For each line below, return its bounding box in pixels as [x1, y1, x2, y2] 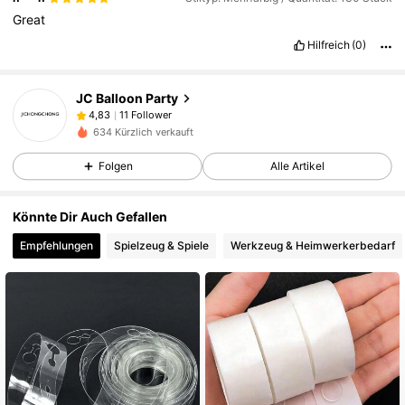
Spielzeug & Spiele [114, 239, 210, 253]
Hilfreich [306, 37, 350, 52]
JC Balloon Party [75, 90, 178, 107]
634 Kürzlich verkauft [92, 125, 193, 138]
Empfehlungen [20, 239, 94, 253]
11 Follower [118, 108, 172, 121]
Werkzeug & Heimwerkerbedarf [230, 239, 395, 253]
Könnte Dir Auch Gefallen [13, 209, 168, 225]
